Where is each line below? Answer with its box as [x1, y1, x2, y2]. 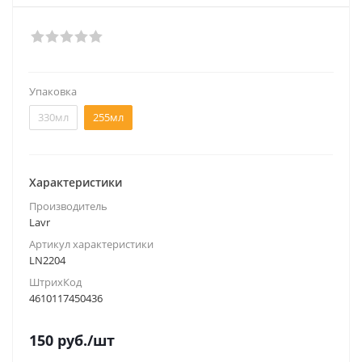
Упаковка [29, 84, 77, 99]
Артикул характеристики [29, 237, 154, 251]
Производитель [29, 199, 107, 213]
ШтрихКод [29, 275, 82, 289]
